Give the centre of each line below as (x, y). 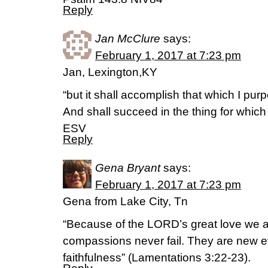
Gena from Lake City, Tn (125, 201)
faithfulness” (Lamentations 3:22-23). (157, 258)
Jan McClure (128, 39)
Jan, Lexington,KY (110, 72)
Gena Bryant (128, 168)
